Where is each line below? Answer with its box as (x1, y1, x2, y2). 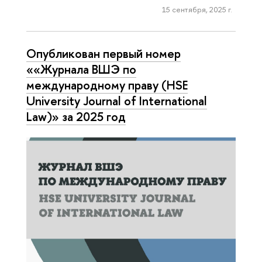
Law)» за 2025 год (26, 108, 126, 125)
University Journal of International (26, 92, 207, 109)
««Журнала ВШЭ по (26, 61, 136, 78)
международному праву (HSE (26, 77, 188, 94)
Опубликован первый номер (26, 45, 181, 62)
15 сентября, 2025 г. (161, 4, 232, 15)
